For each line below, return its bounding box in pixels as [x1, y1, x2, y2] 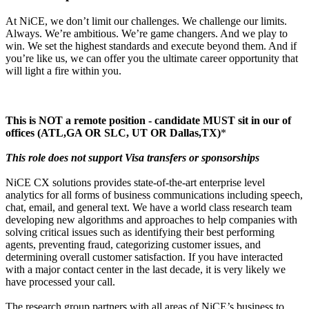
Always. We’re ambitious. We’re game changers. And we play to [6, 28, 288, 40]
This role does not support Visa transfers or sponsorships [6, 152, 259, 164]
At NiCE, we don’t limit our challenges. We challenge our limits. [6, 15, 287, 28]
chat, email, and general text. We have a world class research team [6, 201, 292, 214]
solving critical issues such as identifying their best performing [6, 226, 275, 239]
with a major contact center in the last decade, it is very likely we [6, 263, 286, 276]
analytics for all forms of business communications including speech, [6, 189, 303, 201]
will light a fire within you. [6, 65, 121, 77]
